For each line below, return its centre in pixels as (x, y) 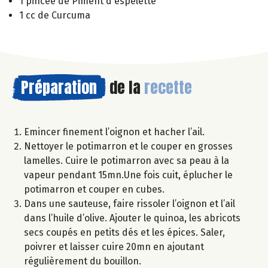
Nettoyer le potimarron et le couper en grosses (128, 147)
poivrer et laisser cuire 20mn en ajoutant (114, 247)
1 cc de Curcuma (55, 16)
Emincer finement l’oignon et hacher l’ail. (114, 132)
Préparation (59, 88)
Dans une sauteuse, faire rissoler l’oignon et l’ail (130, 204)
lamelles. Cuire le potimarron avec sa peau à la (127, 161)
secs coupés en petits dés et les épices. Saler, (124, 233)
